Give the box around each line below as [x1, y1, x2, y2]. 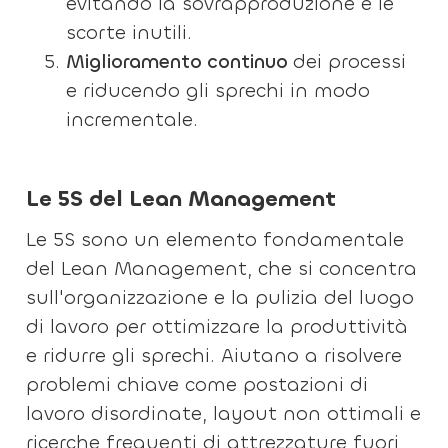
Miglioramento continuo [66, 49, 294, 74]
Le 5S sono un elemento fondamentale [26, 227, 405, 252]
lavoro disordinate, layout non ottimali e [26, 401, 422, 426]
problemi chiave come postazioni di [26, 372, 369, 397]
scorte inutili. [66, 20, 193, 45]
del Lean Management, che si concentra [26, 256, 418, 281]
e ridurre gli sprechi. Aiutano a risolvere [26, 343, 403, 368]
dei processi [293, 49, 407, 74]
